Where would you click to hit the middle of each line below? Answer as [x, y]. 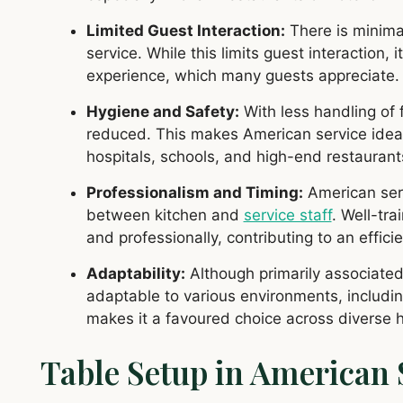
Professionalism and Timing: [194, 193]
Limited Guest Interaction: [185, 31]
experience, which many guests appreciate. [242, 76]
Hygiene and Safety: [162, 112]
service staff [287, 215]
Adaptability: [135, 274]
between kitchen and [165, 215]
